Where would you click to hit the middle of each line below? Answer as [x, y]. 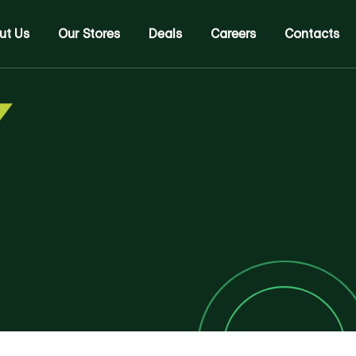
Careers [234, 33]
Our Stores [89, 33]
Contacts [312, 33]
